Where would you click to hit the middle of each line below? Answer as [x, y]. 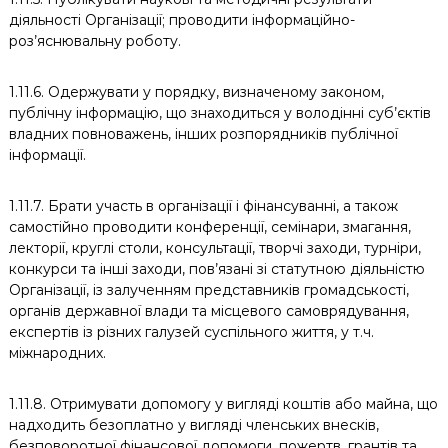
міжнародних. [57, 353]
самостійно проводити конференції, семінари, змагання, [209, 227]
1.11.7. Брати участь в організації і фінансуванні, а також [203, 206]
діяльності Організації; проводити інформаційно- [181, 20]
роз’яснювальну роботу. [94, 41]
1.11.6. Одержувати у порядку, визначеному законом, [196, 92]
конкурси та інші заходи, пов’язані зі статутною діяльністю [216, 269]
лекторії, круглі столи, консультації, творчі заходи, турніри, [214, 248]
